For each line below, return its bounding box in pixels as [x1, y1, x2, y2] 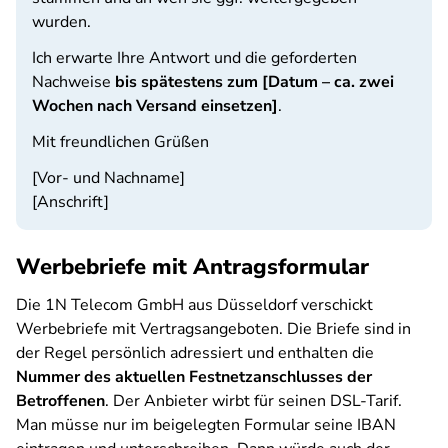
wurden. [32, 11, 91, 33]
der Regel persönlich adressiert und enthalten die [16, 342, 374, 364]
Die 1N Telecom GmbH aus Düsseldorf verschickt [16, 294, 373, 316]
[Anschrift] [32, 191, 109, 213]
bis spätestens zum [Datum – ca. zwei [115, 71, 394, 93]
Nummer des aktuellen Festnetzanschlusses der [16, 366, 372, 388]
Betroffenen [16, 390, 105, 412]
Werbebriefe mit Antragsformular [16, 252, 369, 282]
